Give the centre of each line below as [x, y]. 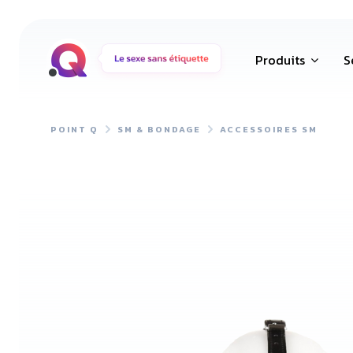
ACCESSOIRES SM [269, 129]
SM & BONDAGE [159, 129]
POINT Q [74, 129]
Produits [281, 60]
